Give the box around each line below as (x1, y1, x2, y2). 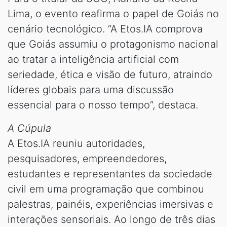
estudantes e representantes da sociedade (8, 167, 212, 180)
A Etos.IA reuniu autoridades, (8, 137, 145, 149)
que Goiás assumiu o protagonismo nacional (8, 37, 218, 50)
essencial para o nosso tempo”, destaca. (8, 98, 198, 111)
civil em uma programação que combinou (8, 182, 204, 195)
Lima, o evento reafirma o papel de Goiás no (8, 7, 219, 20)
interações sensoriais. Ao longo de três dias (8, 213, 215, 225)
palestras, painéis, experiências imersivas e (8, 198, 213, 210)
